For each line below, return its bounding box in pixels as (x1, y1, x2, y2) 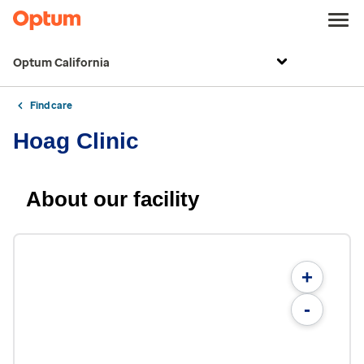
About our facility (26, 187, 199, 211)
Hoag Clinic (13, 128, 139, 154)
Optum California (13, 56, 110, 70)
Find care (30, 100, 72, 111)
